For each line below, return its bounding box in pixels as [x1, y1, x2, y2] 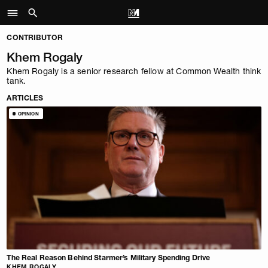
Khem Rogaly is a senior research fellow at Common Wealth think [7, 65, 261, 77]
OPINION [17, 110, 39, 117]
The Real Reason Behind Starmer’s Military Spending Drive [7, 252, 211, 262]
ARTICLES [7, 93, 44, 102]
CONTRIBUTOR [7, 33, 63, 42]
